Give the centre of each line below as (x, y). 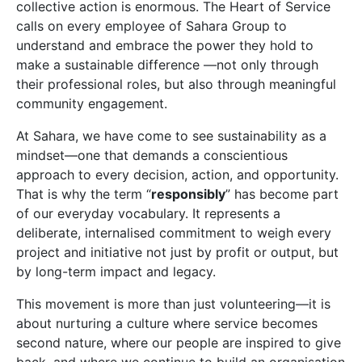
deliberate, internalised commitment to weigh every (174, 233)
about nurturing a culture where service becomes (167, 323)
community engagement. (92, 103)
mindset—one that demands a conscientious (152, 155)
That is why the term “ (84, 194)
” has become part (282, 194)
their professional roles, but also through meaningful (176, 84)
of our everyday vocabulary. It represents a (148, 213)
